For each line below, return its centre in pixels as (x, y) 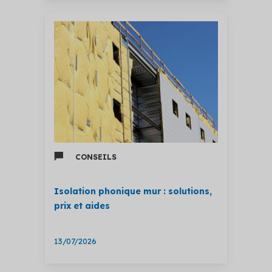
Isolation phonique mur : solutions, (133, 191)
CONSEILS (96, 157)
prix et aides (82, 206)
